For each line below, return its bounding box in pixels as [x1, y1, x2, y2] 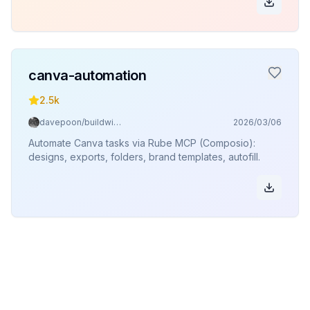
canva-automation [28, 67, 146, 84]
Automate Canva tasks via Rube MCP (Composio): [28, 137, 255, 149]
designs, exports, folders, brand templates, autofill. [28, 151, 260, 163]
